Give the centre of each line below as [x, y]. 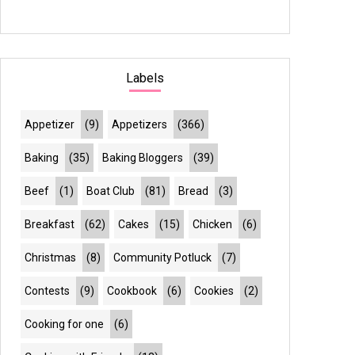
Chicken [213, 224]
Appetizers [140, 124]
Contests [48, 291]
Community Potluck [163, 258]
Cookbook [132, 291]
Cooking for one [65, 324]
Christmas [51, 258]
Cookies [214, 291]
